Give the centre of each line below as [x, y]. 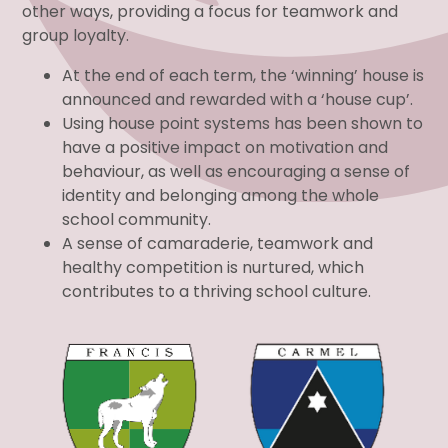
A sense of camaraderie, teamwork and [218, 243]
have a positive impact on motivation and [225, 147]
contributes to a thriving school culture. [217, 291]
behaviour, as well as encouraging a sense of [236, 171]
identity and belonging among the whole [221, 195]
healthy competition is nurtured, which [213, 267]
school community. [137, 219]
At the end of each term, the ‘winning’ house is [243, 75]
